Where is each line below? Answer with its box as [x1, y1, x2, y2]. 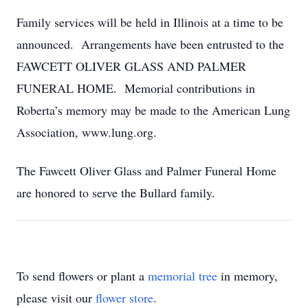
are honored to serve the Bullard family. [16, 184, 215, 201]
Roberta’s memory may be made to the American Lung [16, 102, 290, 118]
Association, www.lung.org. [16, 124, 157, 140]
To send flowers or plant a [16, 267, 148, 284]
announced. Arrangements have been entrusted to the [16, 36, 284, 52]
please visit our [16, 289, 96, 306]
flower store [96, 289, 153, 306]
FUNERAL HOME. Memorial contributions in [16, 80, 255, 96]
